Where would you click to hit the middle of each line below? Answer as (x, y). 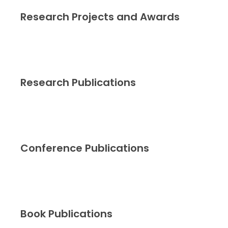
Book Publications (66, 213)
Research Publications (78, 82)
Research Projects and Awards (100, 17)
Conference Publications (85, 148)
